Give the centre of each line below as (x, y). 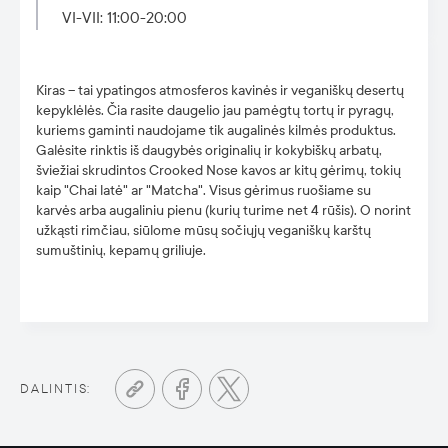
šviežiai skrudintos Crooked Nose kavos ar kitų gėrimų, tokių (218, 170)
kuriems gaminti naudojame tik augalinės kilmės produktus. (216, 130)
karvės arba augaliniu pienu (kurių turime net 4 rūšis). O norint (223, 210)
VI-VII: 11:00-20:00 (124, 18)
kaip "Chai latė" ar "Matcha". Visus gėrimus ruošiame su (203, 190)
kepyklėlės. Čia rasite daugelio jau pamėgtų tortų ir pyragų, (215, 110)
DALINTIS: (56, 389)
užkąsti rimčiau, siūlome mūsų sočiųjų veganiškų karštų (203, 230)
